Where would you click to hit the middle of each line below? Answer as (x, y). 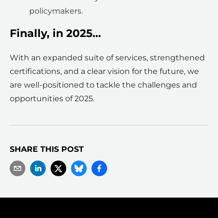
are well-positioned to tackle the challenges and (103, 85)
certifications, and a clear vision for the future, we (104, 72)
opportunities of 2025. (52, 99)
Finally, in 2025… (55, 34)
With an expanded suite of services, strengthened (107, 58)
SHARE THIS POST (47, 149)
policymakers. (56, 11)
